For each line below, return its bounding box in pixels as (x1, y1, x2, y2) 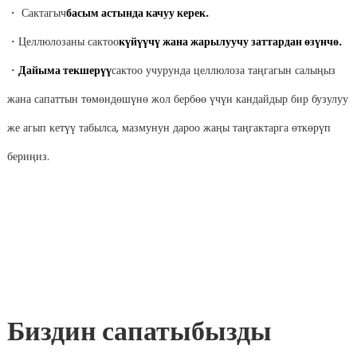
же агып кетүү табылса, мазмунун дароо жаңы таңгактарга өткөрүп (6, 120, 331, 136)
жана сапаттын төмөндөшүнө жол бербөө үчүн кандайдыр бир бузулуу (6, 91, 348, 108)
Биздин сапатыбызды (6, 312, 272, 351)
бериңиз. (6, 148, 49, 165)
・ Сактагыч (6, 5, 66, 22)
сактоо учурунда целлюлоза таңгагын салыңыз (111, 62, 335, 79)
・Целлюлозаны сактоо (6, 33, 119, 50)
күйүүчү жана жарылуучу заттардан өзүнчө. (118, 33, 342, 50)
